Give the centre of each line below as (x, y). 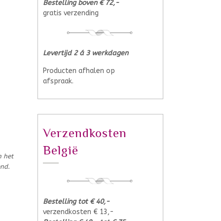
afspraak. (58, 81)
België (61, 150)
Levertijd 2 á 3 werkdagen (86, 53)
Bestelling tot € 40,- (76, 201)
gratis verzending (71, 13)
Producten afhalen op (79, 71)
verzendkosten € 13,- (78, 212)
